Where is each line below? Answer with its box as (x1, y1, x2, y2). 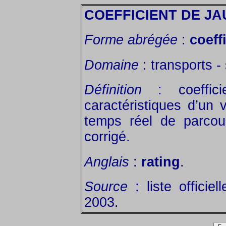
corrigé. (84, 129, 130, 145)
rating (141, 154, 180, 169)
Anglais (84, 154, 129, 169)
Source (84, 179, 128, 194)
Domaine (84, 57, 139, 73)
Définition (84, 82, 142, 98)
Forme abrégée (84, 32, 178, 48)
